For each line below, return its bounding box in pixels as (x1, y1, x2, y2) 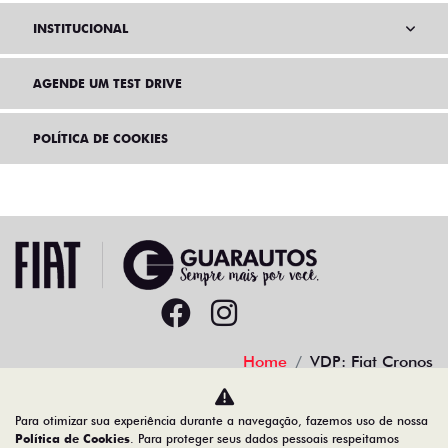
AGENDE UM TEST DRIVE (33, 76, 182, 92)
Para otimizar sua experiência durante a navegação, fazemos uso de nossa (15, 413, 428, 428)
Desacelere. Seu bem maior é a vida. (106, 407, 377, 427)
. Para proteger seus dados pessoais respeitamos (130, 431, 399, 446)
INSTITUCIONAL (33, 21, 128, 37)
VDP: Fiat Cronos (310, 352, 433, 372)
